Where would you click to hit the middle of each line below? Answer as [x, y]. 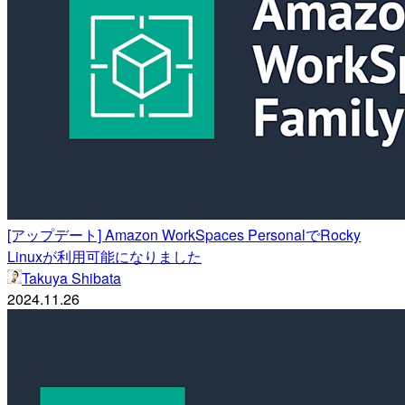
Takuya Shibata [71, 278]
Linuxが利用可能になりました [104, 257]
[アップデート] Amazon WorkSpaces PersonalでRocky [184, 235]
